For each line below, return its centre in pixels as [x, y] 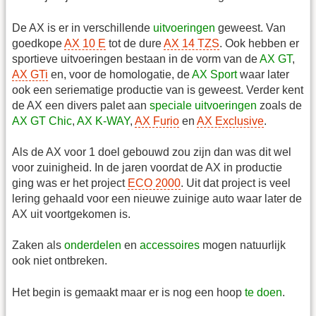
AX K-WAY [103, 121]
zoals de [279, 105]
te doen [263, 292]
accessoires [170, 245]
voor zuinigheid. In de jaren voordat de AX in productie [147, 167]
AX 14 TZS [192, 43]
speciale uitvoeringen [203, 105]
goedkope [38, 43]
